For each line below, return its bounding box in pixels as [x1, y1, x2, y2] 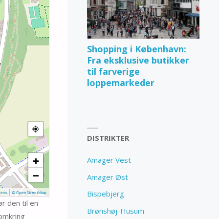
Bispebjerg [87, 189, 125, 199]
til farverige [87, 65, 140, 77]
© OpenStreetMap [11, 190, 46, 195]
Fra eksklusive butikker [87, 54, 190, 66]
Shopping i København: [87, 43, 187, 55]
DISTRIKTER [87, 133, 130, 143]
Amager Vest [87, 155, 131, 165]
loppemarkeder [87, 76, 155, 88]
